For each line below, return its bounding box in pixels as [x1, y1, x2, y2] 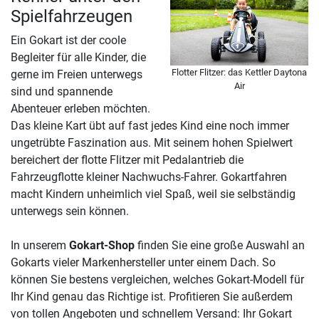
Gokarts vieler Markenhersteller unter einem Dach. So [11, 255, 276, 269]
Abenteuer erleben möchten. [11, 101, 150, 115]
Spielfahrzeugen [11, 6, 132, 26]
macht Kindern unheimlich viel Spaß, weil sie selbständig [11, 187, 296, 201]
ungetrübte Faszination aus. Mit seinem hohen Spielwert [11, 135, 293, 150]
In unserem [11, 238, 69, 252]
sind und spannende [11, 84, 113, 98]
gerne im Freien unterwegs [11, 67, 142, 81]
